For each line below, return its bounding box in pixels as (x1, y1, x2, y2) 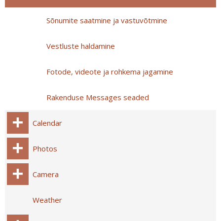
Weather (33, 195, 62, 205)
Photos (33, 144, 57, 153)
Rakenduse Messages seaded (46, 92, 149, 102)
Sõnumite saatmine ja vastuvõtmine (46, 15, 167, 25)
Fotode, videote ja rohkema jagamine (46, 67, 173, 76)
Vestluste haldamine (46, 41, 115, 51)
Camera (33, 169, 59, 179)
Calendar (33, 118, 62, 128)
